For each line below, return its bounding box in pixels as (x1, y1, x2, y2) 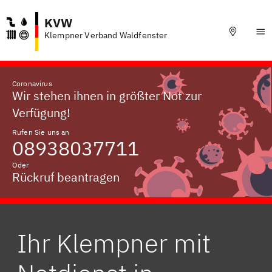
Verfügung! (12, 104, 70, 121)
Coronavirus (12, 79, 52, 88)
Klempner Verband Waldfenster (44, 30, 168, 41)
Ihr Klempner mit (17, 226, 211, 260)
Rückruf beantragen (12, 169, 120, 185)
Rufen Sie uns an (12, 127, 70, 137)
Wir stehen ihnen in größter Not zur (12, 87, 202, 104)
